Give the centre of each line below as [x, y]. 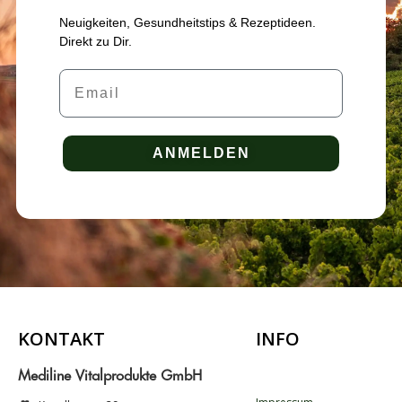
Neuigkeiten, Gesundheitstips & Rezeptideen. [188, 23]
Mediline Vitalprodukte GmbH [110, 376]
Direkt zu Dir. [96, 42]
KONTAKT [61, 338]
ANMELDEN [201, 153]
